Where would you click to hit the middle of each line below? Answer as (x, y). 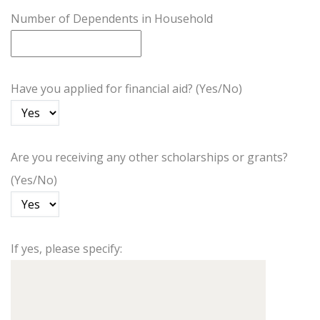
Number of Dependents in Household (112, 19)
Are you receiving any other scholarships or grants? (149, 157)
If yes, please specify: (66, 249)
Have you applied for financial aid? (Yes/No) (126, 89)
